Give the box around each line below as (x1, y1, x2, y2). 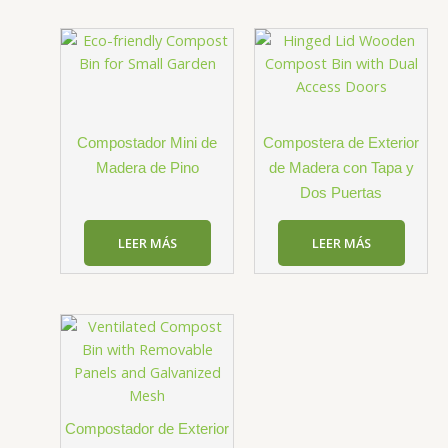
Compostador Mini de (77, 134, 217, 151)
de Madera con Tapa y (268, 159, 414, 176)
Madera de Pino (95, 159, 199, 176)
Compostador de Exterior (65, 420, 229, 437)
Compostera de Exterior (263, 134, 419, 151)
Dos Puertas (300, 184, 382, 201)
